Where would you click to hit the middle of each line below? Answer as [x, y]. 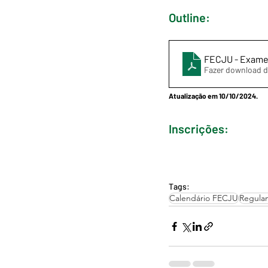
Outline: [189, 17]
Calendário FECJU [204, 198]
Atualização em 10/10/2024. [213, 96]
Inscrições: [199, 129]
